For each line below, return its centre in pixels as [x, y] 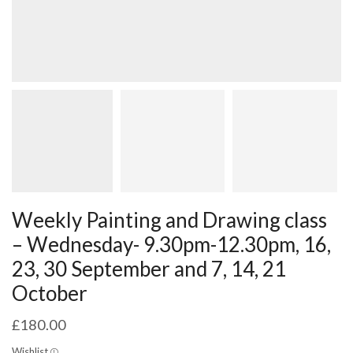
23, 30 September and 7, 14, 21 [149, 268]
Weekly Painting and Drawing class [169, 219]
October [50, 293]
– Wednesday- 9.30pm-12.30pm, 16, [171, 244]
